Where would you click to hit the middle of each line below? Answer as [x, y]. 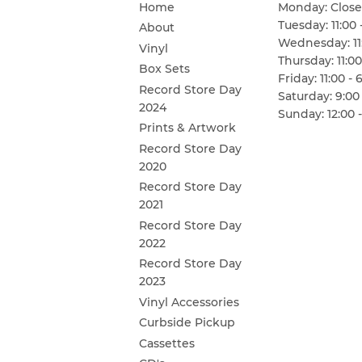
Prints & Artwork [187, 128]
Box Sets [164, 69]
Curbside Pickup [187, 323]
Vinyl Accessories [189, 302]
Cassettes [167, 343]
